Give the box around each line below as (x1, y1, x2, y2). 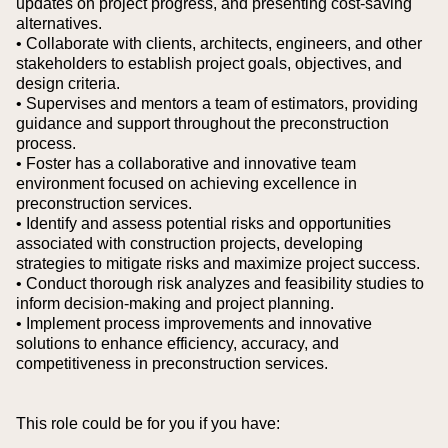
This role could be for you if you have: (16, 415, 280, 432)
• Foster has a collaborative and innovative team (16, 155, 356, 172)
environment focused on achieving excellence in (16, 175, 357, 192)
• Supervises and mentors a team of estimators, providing (16, 95, 418, 112)
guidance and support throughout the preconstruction (16, 115, 389, 132)
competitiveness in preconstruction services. (16, 355, 328, 372)
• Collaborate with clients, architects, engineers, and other (16, 35, 422, 52)
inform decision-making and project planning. (16, 295, 334, 312)
